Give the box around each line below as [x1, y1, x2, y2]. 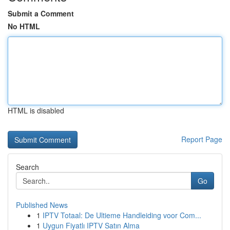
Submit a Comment [8, 8, 74, 18]
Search [16, 162, 39, 172]
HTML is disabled [8, 105, 64, 116]
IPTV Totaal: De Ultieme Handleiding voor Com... [43, 210, 201, 220]
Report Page [181, 134, 222, 144]
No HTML [8, 21, 40, 31]
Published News [16, 200, 68, 210]
